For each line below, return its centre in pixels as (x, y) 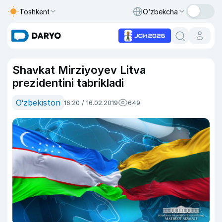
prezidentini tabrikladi (68, 83)
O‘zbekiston (38, 103)
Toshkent (35, 11)
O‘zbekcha (160, 11)
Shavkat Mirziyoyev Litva (79, 70)
